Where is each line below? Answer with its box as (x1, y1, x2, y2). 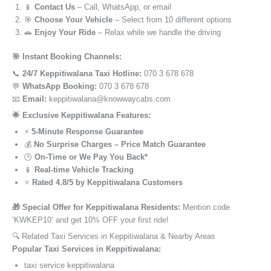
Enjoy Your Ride (34, 28, 96, 38)
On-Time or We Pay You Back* (34, 152, 148, 162)
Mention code (180, 202, 230, 212)
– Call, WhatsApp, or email (75, 2, 171, 12)
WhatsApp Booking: (22, 81, 97, 91)
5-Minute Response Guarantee (31, 127, 143, 137)
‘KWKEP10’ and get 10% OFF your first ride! (12, 215, 169, 224)
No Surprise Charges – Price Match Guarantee (34, 140, 206, 149)
